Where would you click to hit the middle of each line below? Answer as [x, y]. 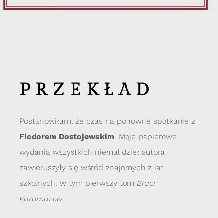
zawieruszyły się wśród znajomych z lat [91, 168]
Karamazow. [42, 199]
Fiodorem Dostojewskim [67, 137]
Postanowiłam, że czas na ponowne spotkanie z [107, 121]
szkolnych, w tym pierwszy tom [78, 183]
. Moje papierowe [145, 137]
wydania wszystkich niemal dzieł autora [92, 152]
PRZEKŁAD [87, 91]
